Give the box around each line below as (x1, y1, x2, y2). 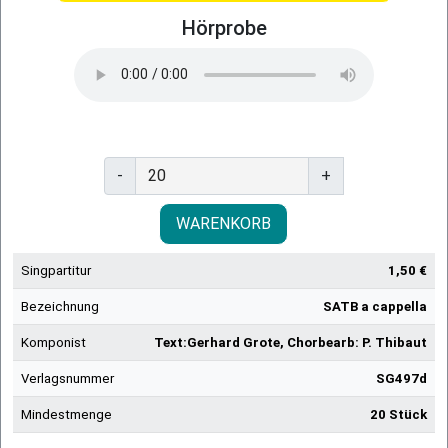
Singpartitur (21, 262, 91, 278)
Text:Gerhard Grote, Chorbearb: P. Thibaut (154, 334, 427, 350)
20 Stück (370, 406, 427, 422)
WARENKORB (175, 213, 271, 233)
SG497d (376, 370, 427, 386)
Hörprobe (181, 15, 267, 40)
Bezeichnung (21, 298, 99, 314)
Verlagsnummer (21, 370, 114, 386)
